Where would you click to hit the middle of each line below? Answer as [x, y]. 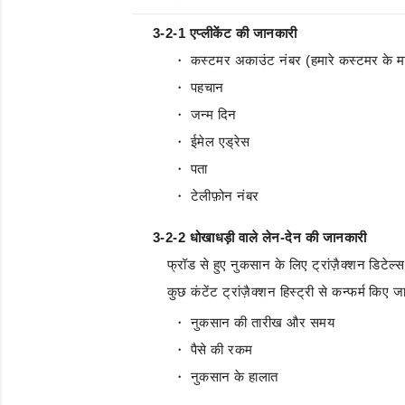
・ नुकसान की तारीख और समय [254, 322]
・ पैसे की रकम [213, 349]
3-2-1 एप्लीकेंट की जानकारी [225, 33]
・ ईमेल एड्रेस [212, 141]
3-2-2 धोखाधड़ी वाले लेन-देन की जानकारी [260, 237]
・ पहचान [198, 87]
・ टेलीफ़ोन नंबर [216, 196]
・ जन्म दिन [205, 114]
